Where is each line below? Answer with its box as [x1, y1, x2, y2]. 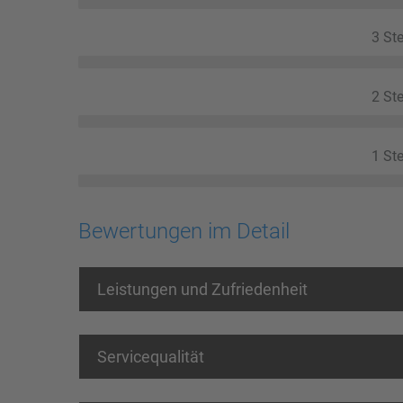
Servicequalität [97, 347, 204, 366]
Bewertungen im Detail [78, 219, 290, 244]
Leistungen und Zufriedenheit [97, 280, 308, 299]
